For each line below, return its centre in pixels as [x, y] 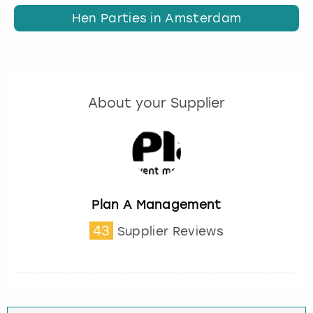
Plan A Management [156, 204]
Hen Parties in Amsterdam [156, 19]
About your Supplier [156, 103]
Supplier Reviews [170, 231]
